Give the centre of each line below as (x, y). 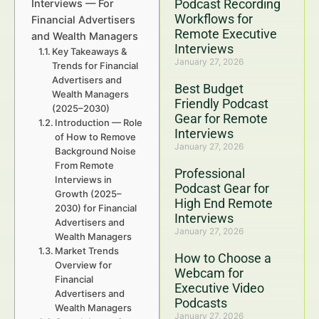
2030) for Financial (96, 208)
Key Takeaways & (90, 51)
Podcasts (201, 303)
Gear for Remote (221, 119)
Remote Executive (226, 34)
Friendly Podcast (221, 104)
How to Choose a (223, 258)
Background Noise (96, 151)
